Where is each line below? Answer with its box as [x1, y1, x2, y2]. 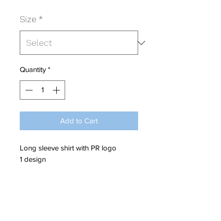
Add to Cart [60, 116, 98, 125]
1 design [20, 154, 46, 163]
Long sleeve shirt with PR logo [20, 143, 116, 152]
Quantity [20, 65, 46, 74]
